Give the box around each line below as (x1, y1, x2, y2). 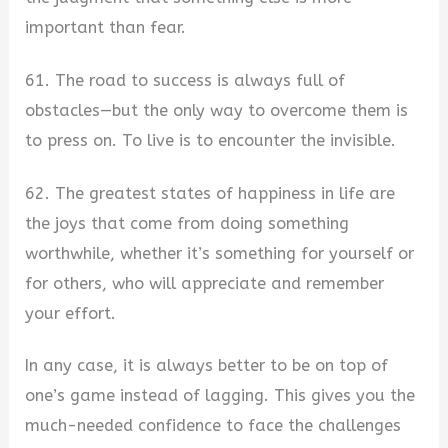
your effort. (25, 303, 117, 323)
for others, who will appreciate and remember (25, 273, 385, 293)
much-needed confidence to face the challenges (25, 416, 402, 436)
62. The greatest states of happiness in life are (25, 183, 396, 203)
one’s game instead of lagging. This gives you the (25, 386, 416, 406)
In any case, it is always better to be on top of (25, 356, 389, 376)
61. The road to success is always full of (25, 71, 346, 91)
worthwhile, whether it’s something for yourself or (25, 243, 415, 263)
